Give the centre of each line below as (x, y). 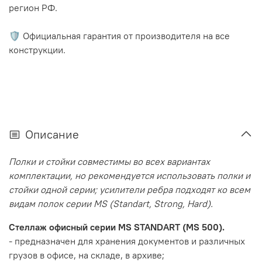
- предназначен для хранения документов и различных (127, 241)
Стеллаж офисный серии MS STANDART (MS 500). (117, 227)
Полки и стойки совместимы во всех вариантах (109, 162)
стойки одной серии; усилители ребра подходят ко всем (130, 190)
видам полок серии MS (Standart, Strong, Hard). (111, 204)
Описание (52, 135)
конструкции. (37, 49)
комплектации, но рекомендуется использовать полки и (130, 176)
